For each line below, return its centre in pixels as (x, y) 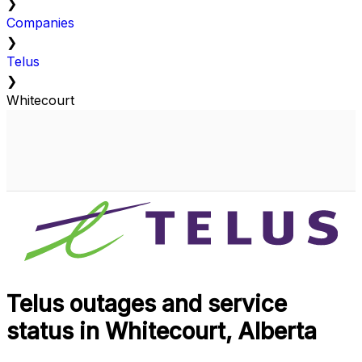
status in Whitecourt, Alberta (162, 332)
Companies (40, 23)
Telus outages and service (147, 304)
